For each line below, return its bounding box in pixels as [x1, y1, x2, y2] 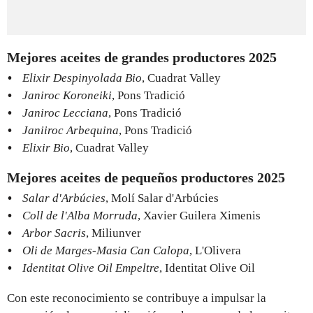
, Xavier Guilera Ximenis [138, 208, 261, 222]
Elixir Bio [22, 140, 70, 154]
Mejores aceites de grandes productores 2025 [7, 49, 277, 65]
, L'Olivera [189, 243, 241, 257]
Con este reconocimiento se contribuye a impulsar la [7, 291, 266, 305]
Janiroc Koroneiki [22, 88, 112, 102]
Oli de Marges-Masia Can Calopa [22, 243, 189, 257]
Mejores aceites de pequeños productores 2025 [7, 169, 285, 185]
